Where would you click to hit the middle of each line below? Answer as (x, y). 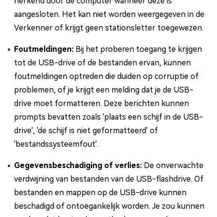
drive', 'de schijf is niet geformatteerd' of (86, 131)
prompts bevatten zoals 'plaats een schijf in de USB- (108, 117)
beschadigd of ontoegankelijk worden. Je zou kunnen (109, 206)
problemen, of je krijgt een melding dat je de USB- (104, 90)
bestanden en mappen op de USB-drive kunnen (100, 193)
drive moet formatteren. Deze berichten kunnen (101, 104)
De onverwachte (174, 166)
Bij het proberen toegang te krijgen (139, 49)
